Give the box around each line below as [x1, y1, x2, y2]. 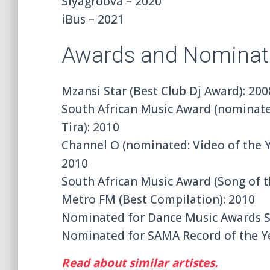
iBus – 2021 [61, 11, 124, 27]
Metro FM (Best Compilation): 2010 [61, 191, 255, 207]
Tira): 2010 [61, 119, 119, 135]
